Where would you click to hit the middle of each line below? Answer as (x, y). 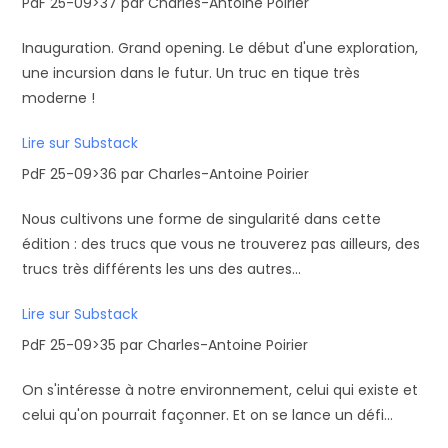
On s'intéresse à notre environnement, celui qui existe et (220, 390)
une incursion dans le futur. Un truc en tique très (191, 73)
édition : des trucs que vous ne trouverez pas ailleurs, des (221, 244)
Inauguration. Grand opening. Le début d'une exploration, (220, 48)
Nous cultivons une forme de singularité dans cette (202, 219)
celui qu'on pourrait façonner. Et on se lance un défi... (208, 415)
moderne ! (59, 98)
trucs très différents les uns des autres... (162, 269)
